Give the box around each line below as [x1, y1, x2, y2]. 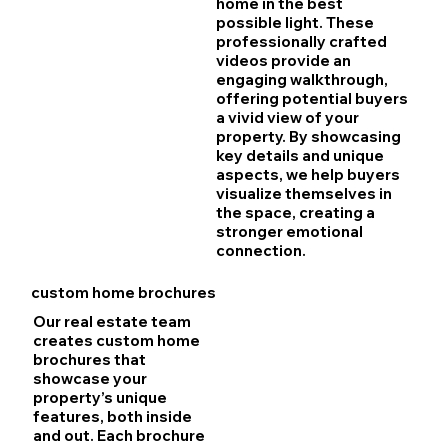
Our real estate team [33, 312, 192, 332]
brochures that [33, 350, 147, 370]
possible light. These [216, 13, 375, 33]
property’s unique [33, 388, 168, 408]
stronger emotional [216, 222, 364, 242]
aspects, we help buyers [216, 165, 401, 185]
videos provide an [216, 51, 352, 71]
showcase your [33, 369, 148, 389]
